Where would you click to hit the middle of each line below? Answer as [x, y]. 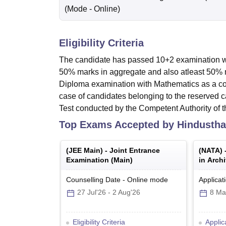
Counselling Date [93, 180]
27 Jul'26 [92, 192]
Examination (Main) [99, 160]
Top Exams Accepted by [118, 125]
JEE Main [84, 151]
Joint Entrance [135, 151]
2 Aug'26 [126, 192]
